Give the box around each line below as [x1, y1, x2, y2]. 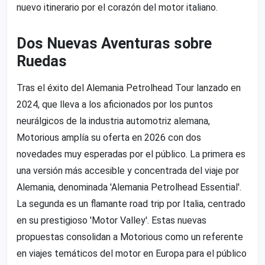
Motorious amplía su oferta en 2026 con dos [17, 131, 201, 143]
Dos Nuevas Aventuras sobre [17, 34, 212, 52]
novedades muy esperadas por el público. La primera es [17, 148, 245, 160]
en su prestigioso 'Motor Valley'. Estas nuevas [17, 214, 206, 226]
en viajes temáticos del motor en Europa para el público [17, 247, 247, 259]
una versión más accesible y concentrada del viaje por [17, 164, 239, 176]
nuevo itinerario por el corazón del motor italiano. [17, 1, 218, 13]
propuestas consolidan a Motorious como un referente [17, 231, 243, 243]
